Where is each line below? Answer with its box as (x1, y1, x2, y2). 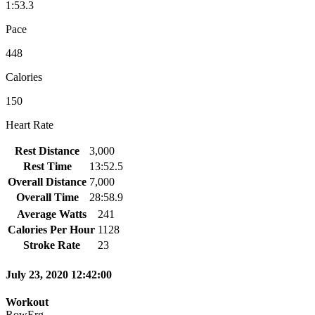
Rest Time (22, 160, 72, 172)
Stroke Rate (22, 238, 80, 251)
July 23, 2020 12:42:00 (6, 269, 112, 281)
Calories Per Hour (8, 223, 95, 236)
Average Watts (16, 207, 86, 220)
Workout (6, 296, 49, 309)
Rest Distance (15, 144, 79, 157)
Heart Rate (6, 118, 53, 131)
